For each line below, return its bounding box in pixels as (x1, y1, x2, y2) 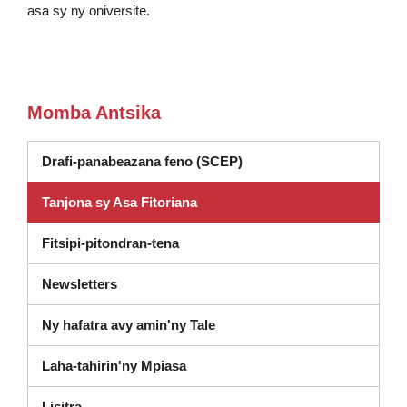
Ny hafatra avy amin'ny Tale (42, 317, 215, 333)
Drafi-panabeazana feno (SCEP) (42, 154, 243, 169)
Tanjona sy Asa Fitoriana (42, 194, 197, 210)
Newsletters (42, 276, 117, 292)
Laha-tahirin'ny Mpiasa (42, 358, 186, 373)
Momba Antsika (27, 103, 161, 123)
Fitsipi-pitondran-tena (42, 235, 179, 251)
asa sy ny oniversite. (27, 3, 150, 18)
